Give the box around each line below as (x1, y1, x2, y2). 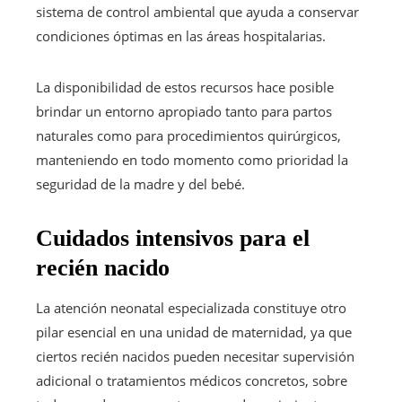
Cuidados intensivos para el (36, 224, 310, 251)
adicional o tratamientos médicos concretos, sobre (36, 371, 347, 389)
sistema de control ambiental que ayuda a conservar (36, 2, 359, 21)
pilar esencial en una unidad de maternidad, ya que (36, 322, 352, 341)
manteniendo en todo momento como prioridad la (36, 150, 348, 169)
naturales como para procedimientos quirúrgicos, (36, 126, 341, 144)
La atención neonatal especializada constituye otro (36, 298, 346, 317)
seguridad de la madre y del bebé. (36, 174, 245, 193)
